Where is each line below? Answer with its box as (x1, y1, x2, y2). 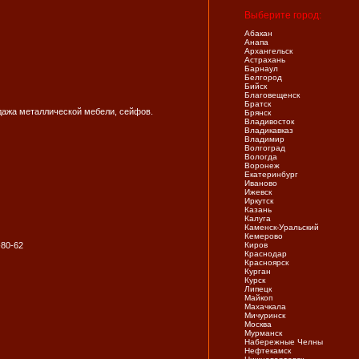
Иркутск (244, 196, 273, 205)
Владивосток (244, 117, 294, 126)
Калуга (244, 214, 271, 223)
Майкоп (244, 293, 272, 302)
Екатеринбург (244, 170, 298, 179)
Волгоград (244, 143, 285, 152)
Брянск (244, 108, 271, 117)
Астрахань (244, 55, 285, 64)
